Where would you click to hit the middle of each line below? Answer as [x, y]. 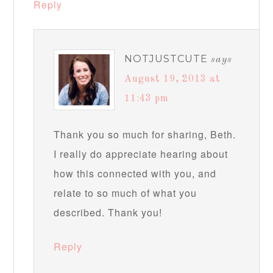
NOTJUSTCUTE [166, 59]
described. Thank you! [108, 213]
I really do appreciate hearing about [141, 154]
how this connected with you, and [135, 174]
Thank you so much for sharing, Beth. [145, 135]
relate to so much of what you [126, 193]
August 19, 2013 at [173, 80]
